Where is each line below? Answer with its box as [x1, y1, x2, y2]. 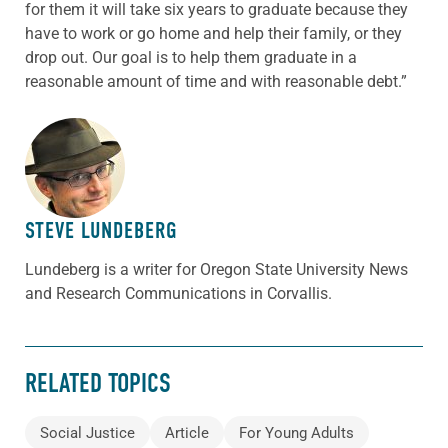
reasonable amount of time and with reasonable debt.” [25, 71, 407, 91]
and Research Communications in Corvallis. [25, 283, 332, 303]
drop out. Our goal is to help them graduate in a [25, 47, 357, 67]
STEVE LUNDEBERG [25, 216, 177, 244]
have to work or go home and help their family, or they [25, 23, 402, 43]
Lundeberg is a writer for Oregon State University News [25, 259, 408, 279]
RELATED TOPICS [25, 368, 171, 400]
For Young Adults [239, 423, 354, 442]
